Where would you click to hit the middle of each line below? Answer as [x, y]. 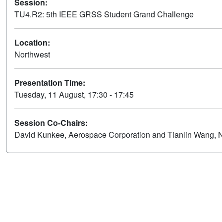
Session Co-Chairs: [51, 123]
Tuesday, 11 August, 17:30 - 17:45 [74, 95]
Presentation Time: [50, 83]
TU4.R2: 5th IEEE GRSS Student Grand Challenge [104, 14]
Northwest [32, 55]
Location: [32, 43]
